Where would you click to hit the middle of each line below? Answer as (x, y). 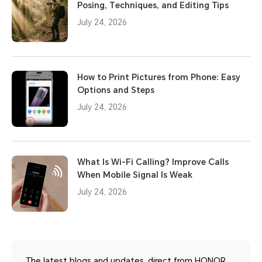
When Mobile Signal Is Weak (135, 175)
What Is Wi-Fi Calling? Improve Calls (153, 162)
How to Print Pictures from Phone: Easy (159, 77)
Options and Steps (116, 90)
